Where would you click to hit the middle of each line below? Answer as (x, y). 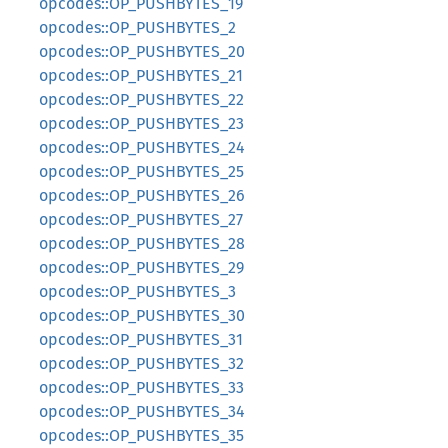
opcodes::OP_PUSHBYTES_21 (141, 75)
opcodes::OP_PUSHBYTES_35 (141, 435)
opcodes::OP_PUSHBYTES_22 (141, 99)
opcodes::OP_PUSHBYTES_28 (142, 243)
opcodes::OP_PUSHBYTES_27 (141, 219)
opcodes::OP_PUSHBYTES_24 (142, 147)
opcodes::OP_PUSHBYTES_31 (141, 339)
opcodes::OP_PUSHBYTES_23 (141, 123)
